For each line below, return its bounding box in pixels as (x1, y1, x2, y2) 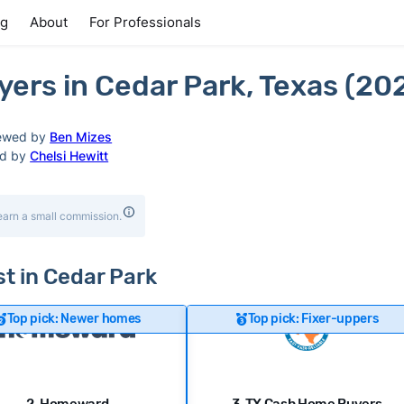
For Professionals (89, 14, 201, 31)
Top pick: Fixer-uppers (247, 311, 379, 326)
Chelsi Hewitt (30, 147, 109, 163)
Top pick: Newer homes (6, 311, 141, 326)
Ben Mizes (50, 128, 113, 144)
